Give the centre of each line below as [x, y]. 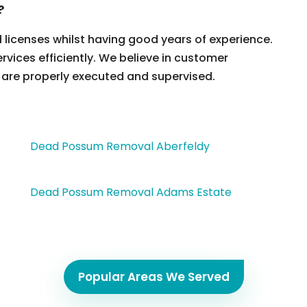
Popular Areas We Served [153, 277]
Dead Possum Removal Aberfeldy [120, 146]
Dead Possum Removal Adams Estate [131, 192]
